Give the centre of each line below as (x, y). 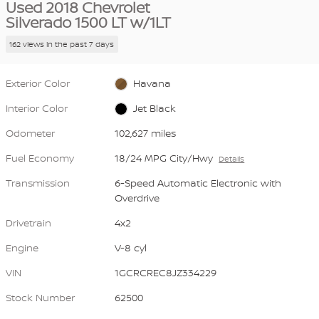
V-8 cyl (131, 247)
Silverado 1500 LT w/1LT (88, 22)
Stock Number (40, 297)
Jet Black (154, 108)
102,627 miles (146, 132)
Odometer (30, 132)
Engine (22, 247)
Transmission (38, 182)
